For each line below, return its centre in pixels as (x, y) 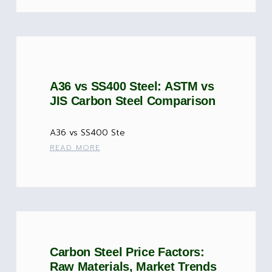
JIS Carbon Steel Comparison (132, 101)
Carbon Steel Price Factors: (127, 252)
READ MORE (75, 148)
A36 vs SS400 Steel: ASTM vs (132, 87)
